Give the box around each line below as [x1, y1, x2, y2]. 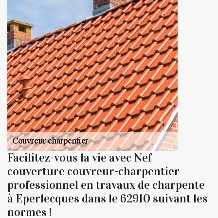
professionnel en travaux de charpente [7, 177, 205, 192]
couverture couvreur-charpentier [7, 163, 180, 179]
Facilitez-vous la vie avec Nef [7, 150, 152, 165]
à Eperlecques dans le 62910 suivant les [7, 191, 208, 206]
